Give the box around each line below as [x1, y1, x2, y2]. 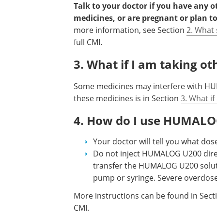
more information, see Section [74, 25, 186, 35]
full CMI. [74, 37, 102, 47]
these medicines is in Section [74, 93, 181, 104]
